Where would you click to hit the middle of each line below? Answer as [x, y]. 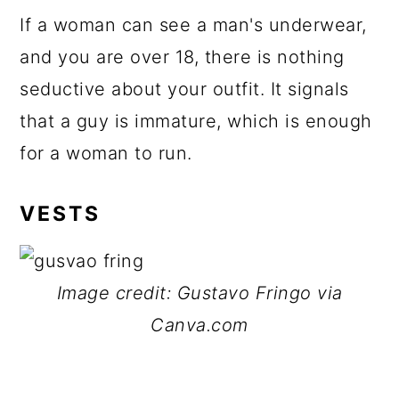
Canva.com [199, 325]
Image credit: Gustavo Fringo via [199, 293]
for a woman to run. [106, 153]
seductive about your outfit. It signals [184, 89]
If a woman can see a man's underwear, [193, 25]
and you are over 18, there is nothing [182, 57]
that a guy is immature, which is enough [196, 121]
